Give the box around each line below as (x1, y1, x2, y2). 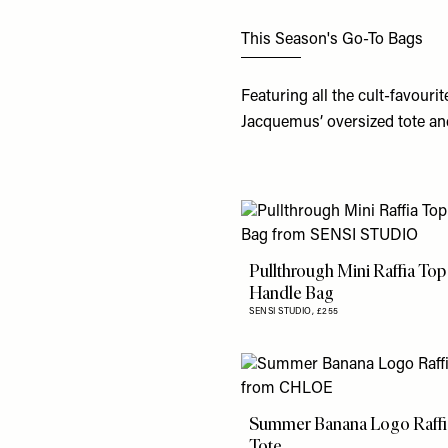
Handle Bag (249, 281, 335, 304)
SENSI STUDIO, (249, 306, 317, 316)
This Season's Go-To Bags (241, 32, 424, 49)
